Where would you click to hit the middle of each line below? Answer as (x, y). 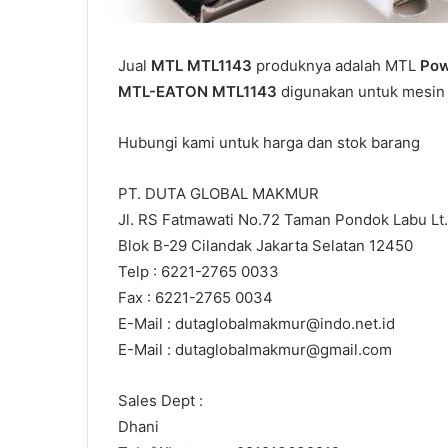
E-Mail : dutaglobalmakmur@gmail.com (255, 350)
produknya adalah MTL (336, 66)
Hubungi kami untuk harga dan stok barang (269, 143)
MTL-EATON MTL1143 (197, 92)
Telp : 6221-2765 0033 (198, 272)
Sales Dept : (160, 401)
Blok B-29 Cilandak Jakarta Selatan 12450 (265, 246)
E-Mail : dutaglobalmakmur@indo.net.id (256, 324)
